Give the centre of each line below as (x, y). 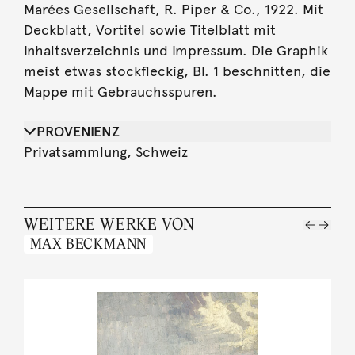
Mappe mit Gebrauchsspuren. (120, 92)
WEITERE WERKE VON (109, 223)
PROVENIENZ (78, 131)
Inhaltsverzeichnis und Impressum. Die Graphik (176, 50)
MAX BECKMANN (88, 243)
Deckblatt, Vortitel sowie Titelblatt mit (149, 30)
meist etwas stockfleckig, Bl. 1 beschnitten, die (177, 71)
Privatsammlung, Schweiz (105, 152)
